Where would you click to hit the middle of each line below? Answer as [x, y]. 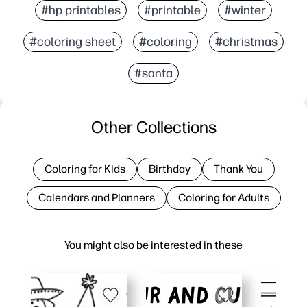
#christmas [246, 41]
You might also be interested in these [153, 245]
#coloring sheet [73, 41]
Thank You [238, 169]
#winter [245, 10]
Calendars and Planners [96, 197]
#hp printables [81, 10]
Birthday [169, 169]
